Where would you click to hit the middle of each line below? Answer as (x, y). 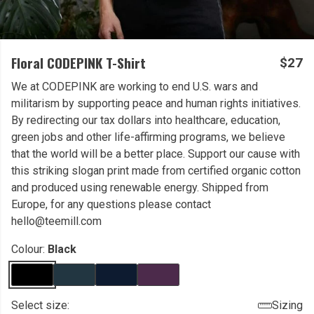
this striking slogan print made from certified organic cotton (156, 171)
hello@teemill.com (56, 221)
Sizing (287, 305)
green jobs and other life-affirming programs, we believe (148, 137)
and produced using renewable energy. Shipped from (140, 187)
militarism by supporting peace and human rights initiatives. (156, 103)
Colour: (29, 249)
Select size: (40, 305)
